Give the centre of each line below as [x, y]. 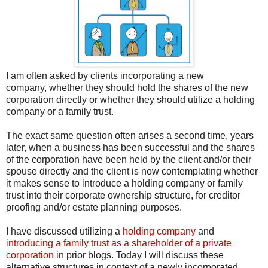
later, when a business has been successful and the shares [130, 148]
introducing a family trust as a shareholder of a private [119, 243]
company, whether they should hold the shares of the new [127, 88]
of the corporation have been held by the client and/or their [129, 160]
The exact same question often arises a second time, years [130, 136]
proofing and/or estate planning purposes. [94, 208]
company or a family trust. [60, 112]
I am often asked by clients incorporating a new [105, 76]
